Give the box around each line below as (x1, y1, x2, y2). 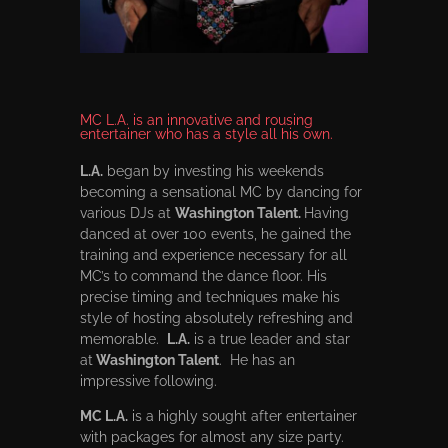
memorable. (80, 330, 167, 347)
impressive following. (80, 372, 217, 389)
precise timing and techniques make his (80, 288, 340, 305)
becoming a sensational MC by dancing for (80, 183, 362, 200)
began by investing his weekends (103, 162, 324, 179)
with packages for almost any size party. (80, 429, 344, 446)
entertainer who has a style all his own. (80, 125, 333, 142)
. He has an (219, 351, 295, 368)
